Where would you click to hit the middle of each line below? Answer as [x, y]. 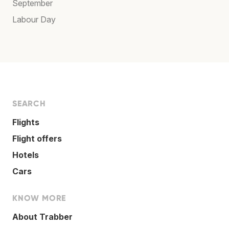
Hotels [26, 155]
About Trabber [42, 216]
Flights [26, 122]
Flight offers [37, 138]
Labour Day [34, 19]
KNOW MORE [39, 198]
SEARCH [29, 103]
